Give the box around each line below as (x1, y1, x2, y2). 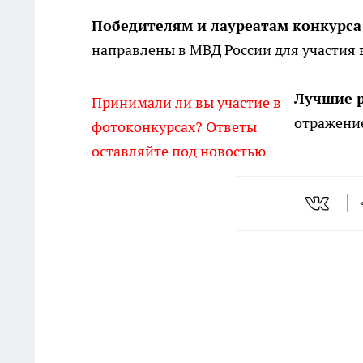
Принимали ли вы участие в (92, 93, 281, 113)
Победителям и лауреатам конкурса (92, 16, 361, 36)
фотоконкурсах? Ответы (92, 117, 257, 137)
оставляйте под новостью (92, 142, 266, 161)
